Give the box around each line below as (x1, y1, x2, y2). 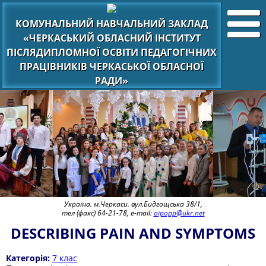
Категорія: (6, 252, 52, 264)
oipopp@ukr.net (153, 208, 205, 218)
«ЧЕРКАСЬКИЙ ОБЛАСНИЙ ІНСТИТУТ (23, 31, 201, 45)
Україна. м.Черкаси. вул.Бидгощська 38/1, (64, 199, 202, 209)
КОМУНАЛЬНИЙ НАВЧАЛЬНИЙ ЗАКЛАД (15, 17, 208, 30)
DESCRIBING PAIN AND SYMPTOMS (11, 223, 255, 243)
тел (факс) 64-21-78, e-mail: (61, 208, 154, 218)
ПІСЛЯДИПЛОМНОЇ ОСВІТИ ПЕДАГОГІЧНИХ (7, 46, 217, 59)
